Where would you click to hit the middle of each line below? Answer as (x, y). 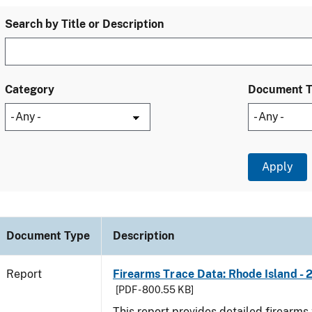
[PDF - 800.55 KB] (155, 290)
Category (30, 89)
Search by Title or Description (84, 24)
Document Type (48, 236)
